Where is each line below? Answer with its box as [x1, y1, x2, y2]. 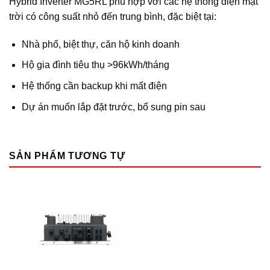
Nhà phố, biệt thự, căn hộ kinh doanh [21, 39, 180, 49]
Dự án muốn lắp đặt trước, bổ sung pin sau [21, 101, 206, 112]
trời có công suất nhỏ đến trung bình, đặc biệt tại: [9, 11, 216, 22]
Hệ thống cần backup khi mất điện [21, 81, 167, 92]
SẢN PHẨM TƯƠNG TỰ [9, 150, 125, 161]
